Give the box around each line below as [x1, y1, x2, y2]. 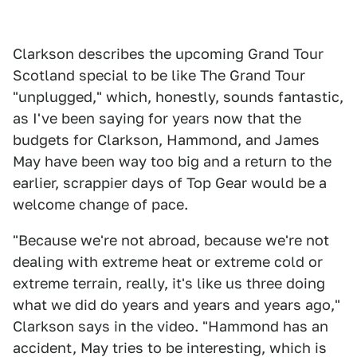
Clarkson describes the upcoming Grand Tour [13, 45, 324, 63]
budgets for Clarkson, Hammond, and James [13, 131, 320, 149]
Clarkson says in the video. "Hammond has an [13, 318, 328, 335]
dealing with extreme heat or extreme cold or [13, 253, 323, 271]
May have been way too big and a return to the [13, 153, 331, 171]
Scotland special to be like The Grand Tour [13, 67, 305, 84]
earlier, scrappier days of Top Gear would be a [13, 175, 327, 192]
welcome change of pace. [13, 196, 188, 214]
